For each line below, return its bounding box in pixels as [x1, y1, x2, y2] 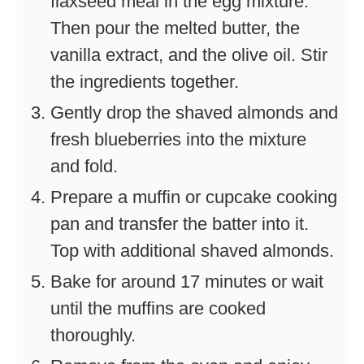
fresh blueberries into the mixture [50, 128, 306, 149]
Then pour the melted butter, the [50, 17, 300, 38]
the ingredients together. [50, 71, 239, 92]
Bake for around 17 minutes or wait [50, 271, 323, 292]
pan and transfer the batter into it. [50, 213, 309, 234]
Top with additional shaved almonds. [50, 240, 334, 261]
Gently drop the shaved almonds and [50, 102, 338, 123]
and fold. [50, 155, 118, 176]
